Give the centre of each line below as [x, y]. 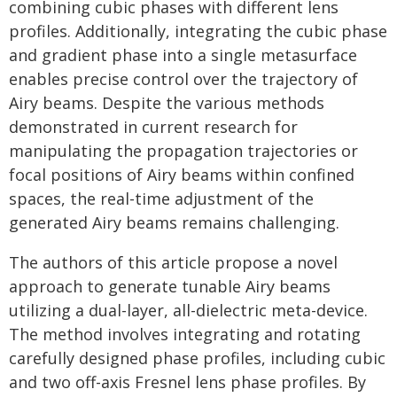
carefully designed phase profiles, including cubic [197, 358]
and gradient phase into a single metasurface [183, 55]
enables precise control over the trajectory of [183, 79]
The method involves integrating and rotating [185, 334]
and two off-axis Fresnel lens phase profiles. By [187, 382]
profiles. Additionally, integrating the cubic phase [198, 31]
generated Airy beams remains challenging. [174, 222]
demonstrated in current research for [153, 127]
